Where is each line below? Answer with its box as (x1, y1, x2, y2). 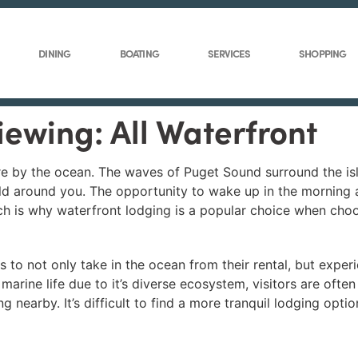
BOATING (119, 46, 160, 61)
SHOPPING (299, 46, 347, 61)
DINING (38, 46, 71, 61)
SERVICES (208, 46, 250, 61)
